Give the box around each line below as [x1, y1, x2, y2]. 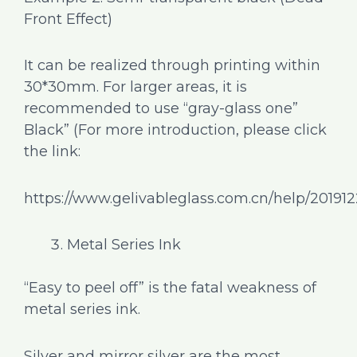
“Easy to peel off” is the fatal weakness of [24, 279, 316, 297]
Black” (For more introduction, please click [24, 121, 327, 139]
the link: [24, 143, 80, 161]
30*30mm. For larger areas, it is [24, 78, 247, 96]
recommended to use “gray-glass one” [24, 100, 298, 118]
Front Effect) [24, 10, 112, 28]
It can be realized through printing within [24, 57, 320, 75]
